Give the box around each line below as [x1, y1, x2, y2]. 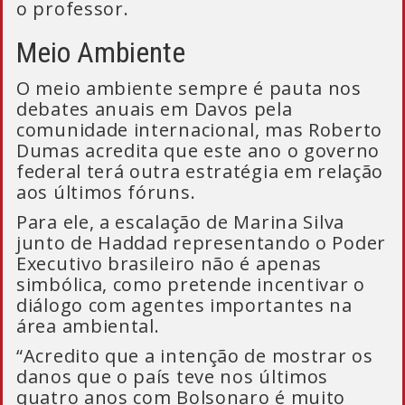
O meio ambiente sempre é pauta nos [16, 76, 362, 100]
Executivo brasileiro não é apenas [16, 251, 323, 276]
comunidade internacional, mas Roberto [16, 118, 382, 142]
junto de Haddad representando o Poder [16, 231, 386, 255]
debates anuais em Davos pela [16, 97, 293, 121]
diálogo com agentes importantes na [16, 293, 353, 317]
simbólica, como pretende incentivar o [16, 272, 365, 297]
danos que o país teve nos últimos [16, 364, 329, 389]
